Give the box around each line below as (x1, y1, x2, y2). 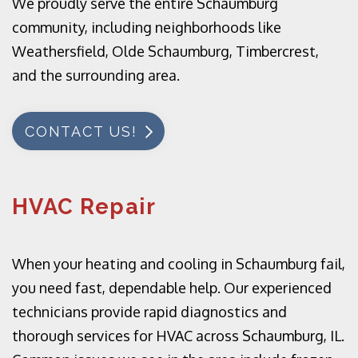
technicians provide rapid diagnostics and (12, 303, 287, 320)
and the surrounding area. (12, 66, 180, 84)
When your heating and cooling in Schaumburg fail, (12, 255, 345, 272)
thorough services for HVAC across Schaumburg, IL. (12, 327, 344, 344)
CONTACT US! (25, 123, 137, 140)
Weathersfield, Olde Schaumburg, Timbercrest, (12, 42, 319, 60)
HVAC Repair (12, 194, 156, 219)
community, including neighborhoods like (12, 18, 281, 36)
